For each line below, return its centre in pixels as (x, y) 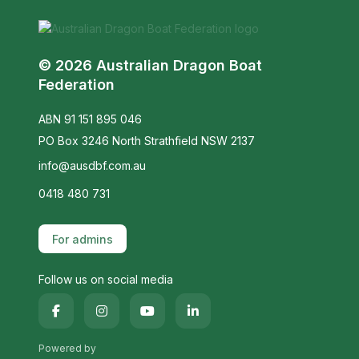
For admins (83, 239)
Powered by (67, 349)
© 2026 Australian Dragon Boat (150, 65)
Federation (77, 84)
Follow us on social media (106, 280)
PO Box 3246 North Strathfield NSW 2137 (147, 140)
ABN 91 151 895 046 (90, 119)
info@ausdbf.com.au (92, 165)
